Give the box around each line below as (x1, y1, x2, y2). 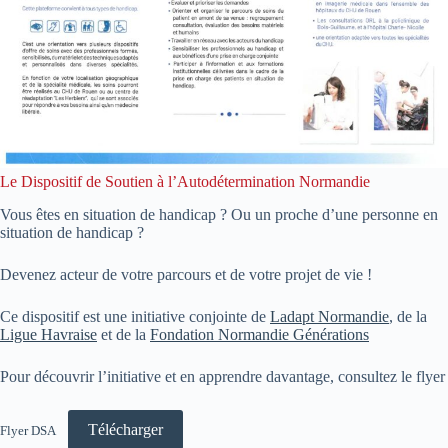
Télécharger (88, 420, 163, 438)
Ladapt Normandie (270, 307, 389, 325)
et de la (97, 325, 150, 343)
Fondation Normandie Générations (150, 325, 369, 343)
